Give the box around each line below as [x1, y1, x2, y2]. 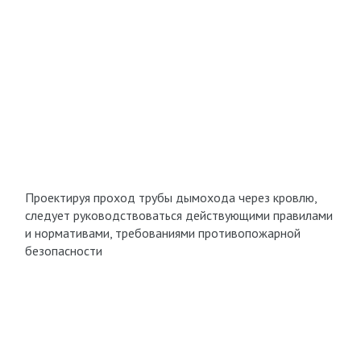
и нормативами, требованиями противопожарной [24, 225, 301, 241]
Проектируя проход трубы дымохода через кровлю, [24, 189, 317, 205]
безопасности [24, 243, 102, 259]
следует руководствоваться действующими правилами [24, 207, 333, 223]
